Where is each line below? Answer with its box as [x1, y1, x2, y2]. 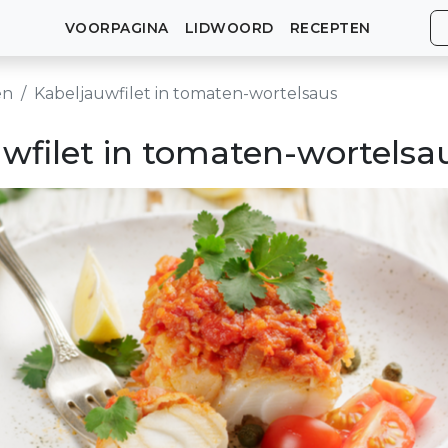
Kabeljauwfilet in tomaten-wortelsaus [34, 84, 337, 103]
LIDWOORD [184, 19, 274, 36]
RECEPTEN [289, 19, 371, 36]
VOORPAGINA [64, 19, 169, 36]
